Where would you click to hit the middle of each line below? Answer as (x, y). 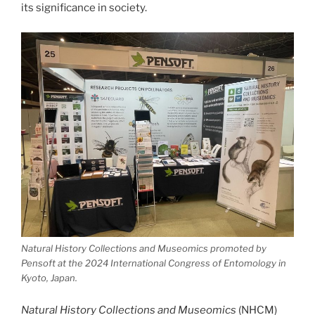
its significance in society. (85, 8)
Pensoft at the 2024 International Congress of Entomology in (154, 263)
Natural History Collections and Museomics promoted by (144, 249)
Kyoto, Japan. (49, 278)
